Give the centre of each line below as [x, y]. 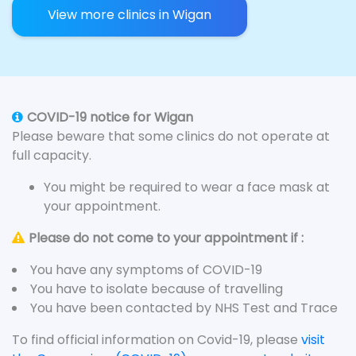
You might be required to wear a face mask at [187, 187]
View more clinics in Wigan [130, 15]
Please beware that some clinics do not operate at [171, 136]
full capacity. [52, 155]
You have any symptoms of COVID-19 [146, 270]
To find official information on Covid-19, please [157, 340]
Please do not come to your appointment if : [166, 238]
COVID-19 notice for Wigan [110, 117]
